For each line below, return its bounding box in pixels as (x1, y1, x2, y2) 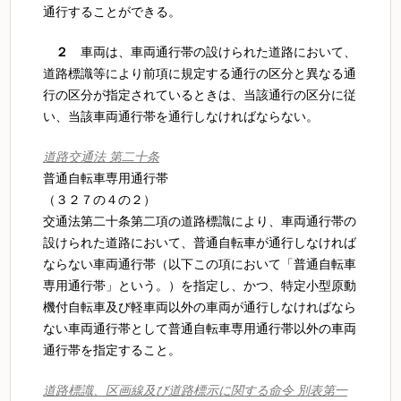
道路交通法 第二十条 (42, 149, 159, 164)
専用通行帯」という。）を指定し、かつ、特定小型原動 (42, 277, 356, 293)
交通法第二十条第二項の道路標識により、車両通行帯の (42, 213, 356, 228)
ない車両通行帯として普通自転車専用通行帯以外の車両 (42, 320, 356, 336)
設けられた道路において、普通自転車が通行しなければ (42, 235, 356, 250)
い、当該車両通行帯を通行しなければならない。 (42, 108, 319, 124)
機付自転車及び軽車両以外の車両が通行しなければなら (42, 299, 356, 314)
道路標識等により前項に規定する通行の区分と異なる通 (42, 65, 356, 81)
